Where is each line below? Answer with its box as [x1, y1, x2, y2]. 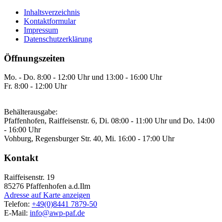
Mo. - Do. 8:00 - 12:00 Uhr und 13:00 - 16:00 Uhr [4, 73, 162, 82]
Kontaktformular [24, 16, 76, 25]
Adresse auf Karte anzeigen [4, 190, 90, 199]
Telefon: [4, 199, 32, 208]
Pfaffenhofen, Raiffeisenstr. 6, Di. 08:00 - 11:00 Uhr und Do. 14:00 [4, 116, 215, 125]
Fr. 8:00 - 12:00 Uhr [4, 82, 67, 91]
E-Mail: [4, 208, 30, 217]
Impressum [24, 25, 58, 34]
